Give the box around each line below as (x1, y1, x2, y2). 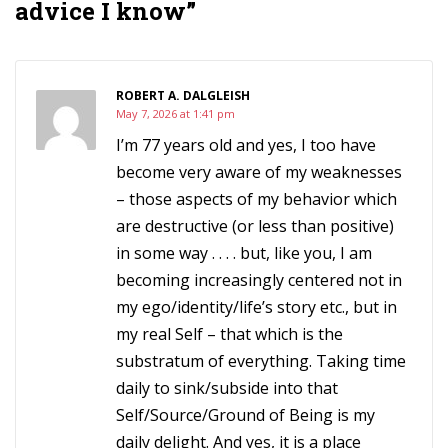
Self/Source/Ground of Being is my (116, 404, 375, 426)
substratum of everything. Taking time (116, 350, 406, 372)
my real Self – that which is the (116, 323, 343, 345)
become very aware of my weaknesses (116, 161, 402, 183)
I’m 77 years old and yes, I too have (116, 134, 376, 156)
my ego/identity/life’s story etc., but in (116, 296, 397, 318)
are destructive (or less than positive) (116, 215, 394, 237)
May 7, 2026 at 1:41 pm (116, 106, 235, 121)
